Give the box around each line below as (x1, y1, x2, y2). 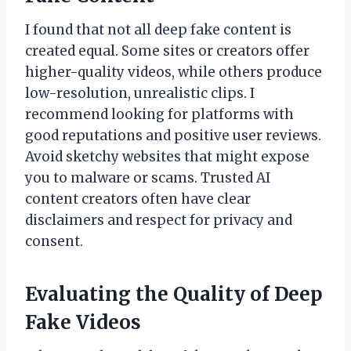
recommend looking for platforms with (25, 105, 294, 123)
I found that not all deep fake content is (25, 20, 291, 38)
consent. (25, 232, 83, 250)
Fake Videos (25, 309, 141, 335)
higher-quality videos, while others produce (25, 63, 322, 81)
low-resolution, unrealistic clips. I (25, 84, 255, 102)
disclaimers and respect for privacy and (25, 211, 292, 229)
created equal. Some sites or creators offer (25, 42, 309, 60)
